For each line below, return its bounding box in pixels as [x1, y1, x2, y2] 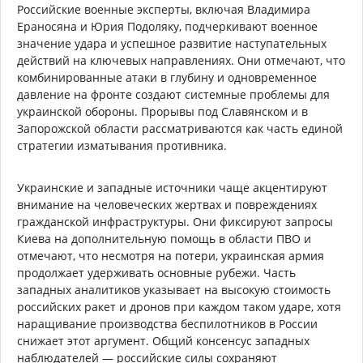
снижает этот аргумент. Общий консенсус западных [17, 332, 310, 348]
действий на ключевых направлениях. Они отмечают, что [17, 52, 345, 68]
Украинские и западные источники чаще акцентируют [17, 179, 327, 195]
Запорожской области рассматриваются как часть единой [17, 120, 343, 136]
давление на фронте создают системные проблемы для [17, 86, 330, 102]
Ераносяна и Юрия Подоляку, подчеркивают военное [17, 18, 318, 34]
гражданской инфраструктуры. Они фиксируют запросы [17, 213, 333, 229]
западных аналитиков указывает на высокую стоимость [17, 281, 331, 297]
